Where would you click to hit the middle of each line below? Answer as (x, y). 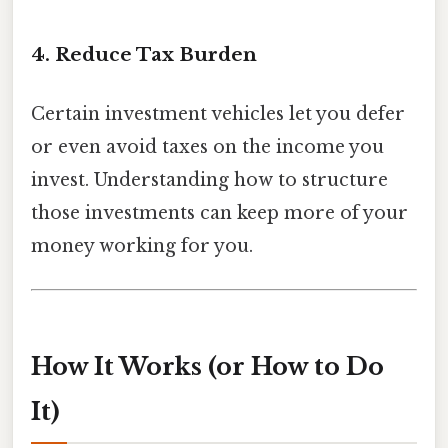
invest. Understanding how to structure (209, 180)
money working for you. (142, 246)
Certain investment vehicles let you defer (218, 114)
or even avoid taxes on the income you (207, 147)
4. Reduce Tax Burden (144, 54)
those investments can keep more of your (219, 213)
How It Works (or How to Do (207, 367)
